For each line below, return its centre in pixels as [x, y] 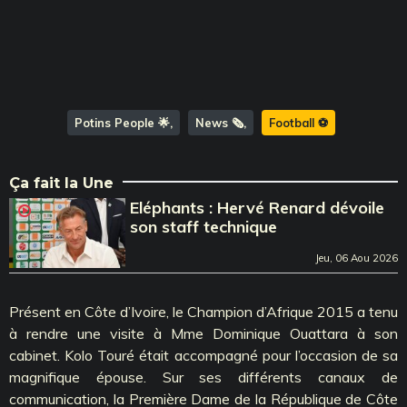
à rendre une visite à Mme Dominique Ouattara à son [203, 333]
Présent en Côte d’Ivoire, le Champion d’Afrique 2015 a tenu [203, 311]
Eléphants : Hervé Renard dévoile [258, 207]
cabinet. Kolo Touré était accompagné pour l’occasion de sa [203, 355]
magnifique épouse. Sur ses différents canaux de [203, 377]
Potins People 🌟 [122, 122]
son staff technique [204, 226]
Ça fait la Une [61, 183]
